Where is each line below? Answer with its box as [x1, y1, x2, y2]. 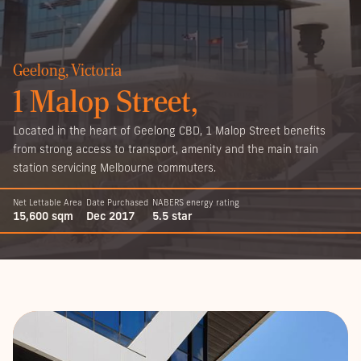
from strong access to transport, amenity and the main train [13, 143, 318, 156]
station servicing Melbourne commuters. [13, 161, 216, 175]
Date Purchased [85, 197, 148, 208]
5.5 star [151, 209, 193, 223]
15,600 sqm [13, 209, 73, 223]
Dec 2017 [85, 209, 135, 223]
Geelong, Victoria [13, 60, 122, 81]
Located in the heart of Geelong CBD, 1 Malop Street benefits [13, 124, 326, 138]
